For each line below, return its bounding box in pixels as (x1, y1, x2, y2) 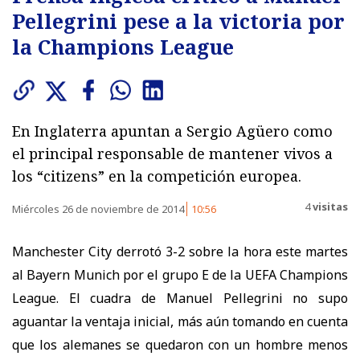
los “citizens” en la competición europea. (12, 166, 301, 186)
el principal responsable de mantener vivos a (12, 143, 333, 163)
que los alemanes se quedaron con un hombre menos (12, 335, 348, 354)
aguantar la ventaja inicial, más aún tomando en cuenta (12, 312, 348, 330)
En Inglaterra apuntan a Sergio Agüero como (12, 121, 333, 141)
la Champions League (12, 32, 234, 60)
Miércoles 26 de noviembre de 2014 (12, 201, 186, 216)
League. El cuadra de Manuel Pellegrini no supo (12, 288, 348, 307)
